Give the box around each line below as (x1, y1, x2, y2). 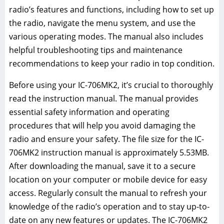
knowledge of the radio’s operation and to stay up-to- (9, 201, 209, 212)
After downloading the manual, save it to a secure (9, 160, 195, 172)
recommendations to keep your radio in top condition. (9, 58, 214, 69)
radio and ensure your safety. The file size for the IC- (9, 133, 204, 145)
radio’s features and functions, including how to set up (9, 4, 214, 15)
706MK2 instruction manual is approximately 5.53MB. (9, 147, 209, 158)
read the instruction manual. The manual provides (9, 93, 198, 104)
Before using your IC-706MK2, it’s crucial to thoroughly (9, 79, 213, 91)
